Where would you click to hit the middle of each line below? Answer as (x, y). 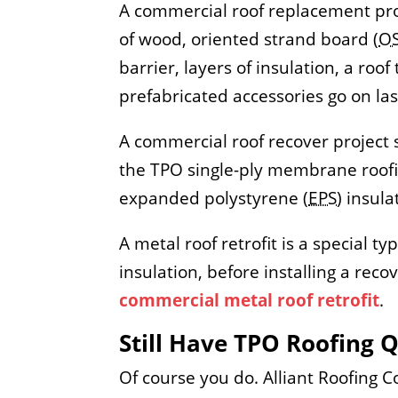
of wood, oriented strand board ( (249, 39)
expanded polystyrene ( (214, 198)
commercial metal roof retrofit (250, 300)
